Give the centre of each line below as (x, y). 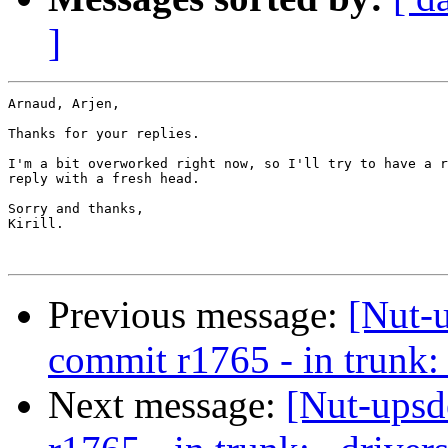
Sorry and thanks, (76, 209)
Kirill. (36, 224)
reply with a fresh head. (104, 179)
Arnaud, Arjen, (64, 104)
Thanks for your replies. (104, 134)
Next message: (167, 405)
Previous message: (198, 315)
